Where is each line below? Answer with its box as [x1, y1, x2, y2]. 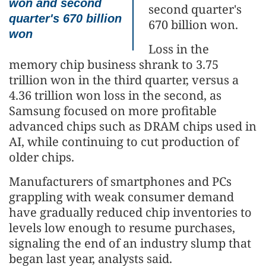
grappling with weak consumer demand [9, 189, 234, 205]
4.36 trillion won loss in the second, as [9, 87, 221, 104]
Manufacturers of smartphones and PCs [9, 173, 232, 190]
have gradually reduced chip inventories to [9, 204, 252, 221]
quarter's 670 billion [9, 12, 122, 26]
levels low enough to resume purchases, [9, 220, 235, 236]
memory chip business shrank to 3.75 [9, 56, 218, 73]
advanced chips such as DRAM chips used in [9, 118, 256, 135]
